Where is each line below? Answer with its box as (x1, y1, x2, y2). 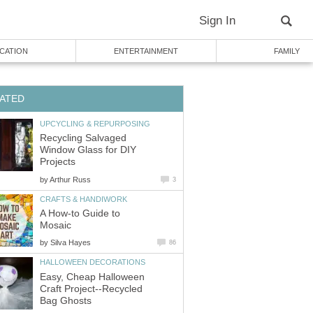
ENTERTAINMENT (114, 47, 178, 55)
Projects (40, 156, 75, 168)
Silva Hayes (50, 238, 91, 247)
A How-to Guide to (40, 208, 120, 219)
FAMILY (273, 47, 300, 55)
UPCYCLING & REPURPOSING (40, 119, 150, 128)
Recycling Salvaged (40, 133, 126, 144)
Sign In (199, 14, 235, 27)
